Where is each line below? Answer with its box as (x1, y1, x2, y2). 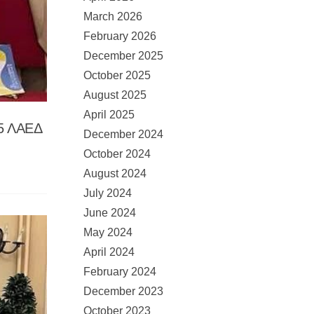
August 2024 (83, 168, 146, 179)
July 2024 (83, 187, 132, 199)
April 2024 (83, 246, 135, 258)
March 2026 (83, 11, 142, 22)
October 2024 (83, 148, 151, 160)
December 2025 (83, 50, 163, 62)
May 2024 (83, 226, 132, 238)
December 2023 (83, 285, 163, 297)
